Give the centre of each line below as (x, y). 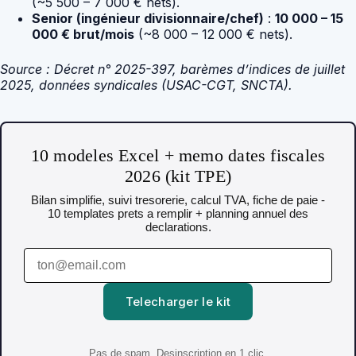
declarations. (178, 226)
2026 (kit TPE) (178, 176)
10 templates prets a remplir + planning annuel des (178, 213)
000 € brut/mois (83, 34)
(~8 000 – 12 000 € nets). (213, 34)
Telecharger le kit (178, 301)
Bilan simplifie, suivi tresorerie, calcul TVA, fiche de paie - (178, 199)
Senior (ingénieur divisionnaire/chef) (148, 18)
